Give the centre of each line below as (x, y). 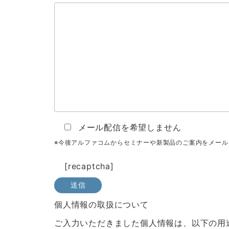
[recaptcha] (89, 166)
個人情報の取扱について (101, 204)
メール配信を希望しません (130, 127)
